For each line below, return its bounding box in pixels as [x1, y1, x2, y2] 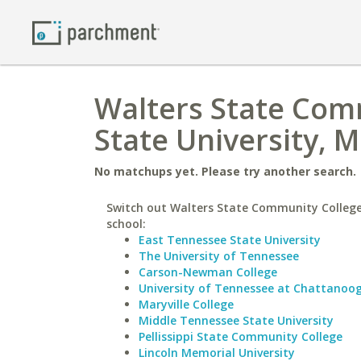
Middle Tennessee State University [139, 313, 334, 328]
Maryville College [139, 297, 234, 312]
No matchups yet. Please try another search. [94, 164, 356, 179]
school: [106, 216, 146, 231]
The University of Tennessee [139, 248, 299, 263]
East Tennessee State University [139, 232, 321, 247]
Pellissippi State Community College [139, 329, 342, 344]
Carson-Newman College [139, 264, 277, 280]
